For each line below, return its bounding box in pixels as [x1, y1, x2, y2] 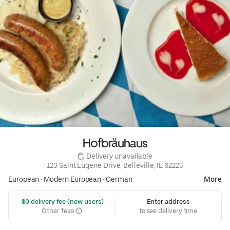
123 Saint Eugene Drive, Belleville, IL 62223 [47, 161, 183, 169]
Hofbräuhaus [83, 135, 147, 150]
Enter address [146, 197, 190, 205]
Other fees [42, 206, 75, 215]
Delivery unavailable [86, 151, 153, 160]
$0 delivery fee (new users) [20, 197, 104, 205]
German [106, 175, 132, 183]
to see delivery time [139, 206, 198, 215]
